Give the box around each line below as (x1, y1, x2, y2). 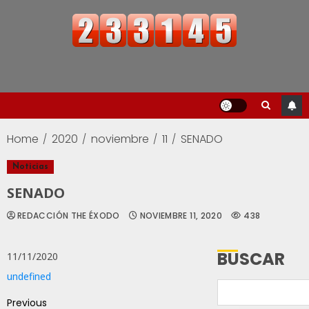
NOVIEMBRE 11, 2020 (139, 210, 223, 222)
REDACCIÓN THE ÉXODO (17, 210, 120, 222)
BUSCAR (217, 248, 286, 271)
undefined (7, 270, 51, 283)
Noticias (12, 163, 48, 172)
